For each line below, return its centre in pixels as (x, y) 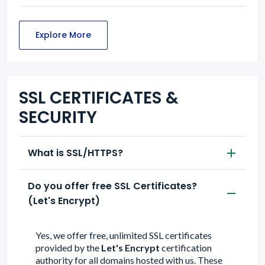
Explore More (63, 35)
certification (186, 248)
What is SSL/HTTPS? (75, 153)
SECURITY (58, 117)
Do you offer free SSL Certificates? (112, 186)
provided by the (68, 248)
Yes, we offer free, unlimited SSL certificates (124, 235)
